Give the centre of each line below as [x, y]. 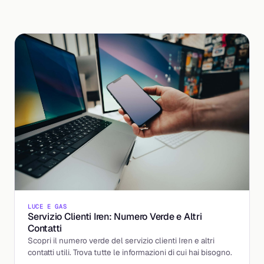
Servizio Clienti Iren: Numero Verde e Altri [115, 216]
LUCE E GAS [47, 206]
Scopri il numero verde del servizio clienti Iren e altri [121, 240]
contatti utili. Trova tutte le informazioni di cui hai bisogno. [130, 252]
